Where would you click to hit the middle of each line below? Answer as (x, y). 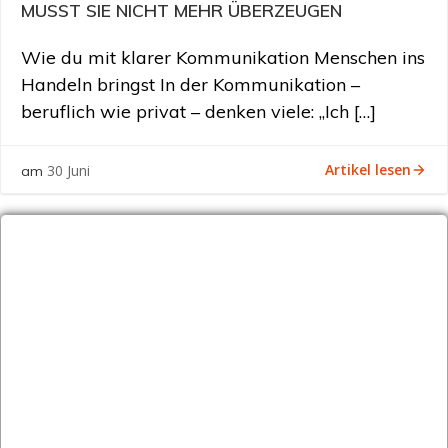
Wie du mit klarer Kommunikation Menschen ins (223, 57)
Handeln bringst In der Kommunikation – (190, 84)
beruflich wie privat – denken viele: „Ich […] (198, 111)
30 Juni (68, 170)
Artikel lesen (368, 169)
